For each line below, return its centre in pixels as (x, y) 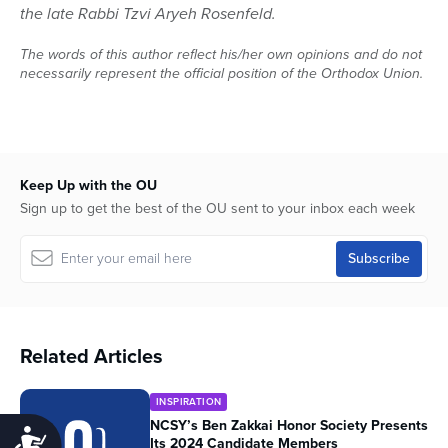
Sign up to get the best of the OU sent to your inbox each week (217, 208)
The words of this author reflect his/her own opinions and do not (221, 54)
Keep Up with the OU (88, 185)
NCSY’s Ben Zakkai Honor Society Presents (289, 425)
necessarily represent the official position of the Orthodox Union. (221, 73)
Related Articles (91, 355)
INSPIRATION (189, 401)
